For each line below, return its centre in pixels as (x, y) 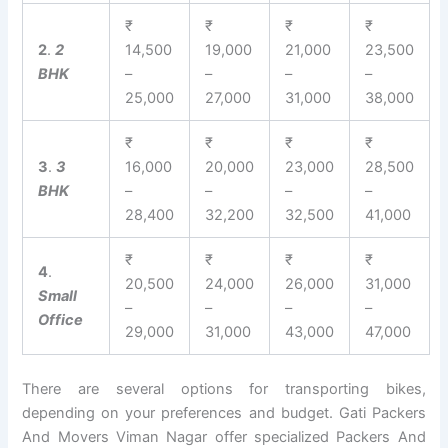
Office (61, 319)
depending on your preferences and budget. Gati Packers (224, 412)
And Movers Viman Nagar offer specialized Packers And (224, 436)
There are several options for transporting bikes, (224, 388)
